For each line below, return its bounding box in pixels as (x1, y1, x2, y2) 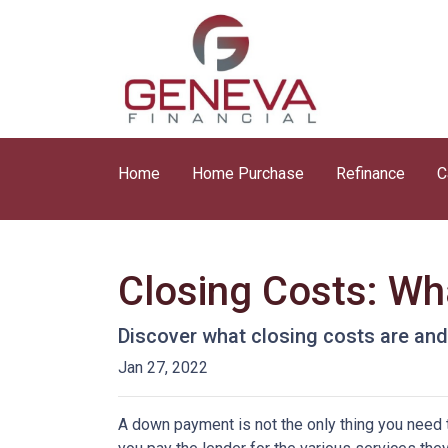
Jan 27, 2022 (118, 358, 208, 377)
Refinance (336, 164, 405, 183)
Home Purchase (192, 164, 304, 183)
